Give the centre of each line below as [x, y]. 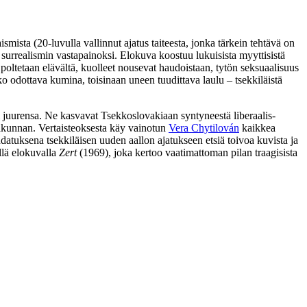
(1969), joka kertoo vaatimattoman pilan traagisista [187, 152]
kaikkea [257, 127]
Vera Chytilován [204, 127]
